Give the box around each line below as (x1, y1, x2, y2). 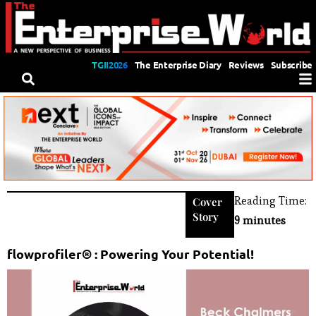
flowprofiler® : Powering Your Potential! (7, 245, 254, 262)
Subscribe (270, 58, 312, 71)
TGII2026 (92, 58, 128, 71)
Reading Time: (233, 193, 307, 208)
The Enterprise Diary (134, 58, 221, 71)
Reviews (228, 58, 264, 71)
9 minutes (233, 212, 286, 228)
